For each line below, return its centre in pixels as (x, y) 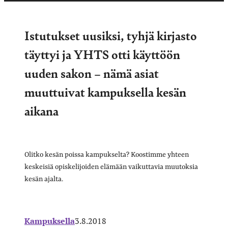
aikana (41, 110)
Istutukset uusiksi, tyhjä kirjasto (111, 35)
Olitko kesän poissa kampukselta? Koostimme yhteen (107, 154)
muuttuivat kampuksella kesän (105, 91)
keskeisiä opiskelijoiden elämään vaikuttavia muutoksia (111, 167)
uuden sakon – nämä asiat (92, 73)
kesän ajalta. (44, 179)
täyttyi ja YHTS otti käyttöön (102, 54)
